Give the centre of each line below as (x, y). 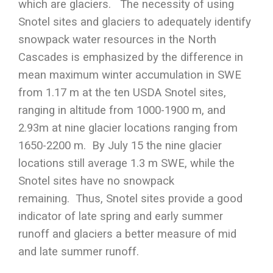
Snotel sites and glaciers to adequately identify (135, 22)
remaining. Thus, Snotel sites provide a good (130, 198)
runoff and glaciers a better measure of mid (127, 234)
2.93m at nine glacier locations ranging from (128, 128)
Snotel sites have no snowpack (96, 181)
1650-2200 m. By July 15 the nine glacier (120, 145)
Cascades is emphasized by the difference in (131, 57)
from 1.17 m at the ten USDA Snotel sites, (122, 92)
